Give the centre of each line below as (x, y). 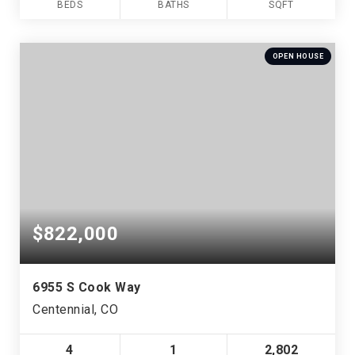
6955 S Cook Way (87, 287)
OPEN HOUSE (298, 56)
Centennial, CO (75, 309)
